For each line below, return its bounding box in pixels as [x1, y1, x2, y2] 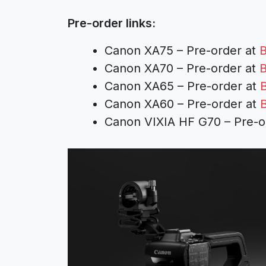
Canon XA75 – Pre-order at [104, 43, 259, 58]
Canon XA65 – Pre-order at [104, 78, 260, 93]
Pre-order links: [68, 15, 156, 30]
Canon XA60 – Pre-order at [104, 96, 260, 111]
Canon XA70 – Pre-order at [104, 61, 259, 75]
